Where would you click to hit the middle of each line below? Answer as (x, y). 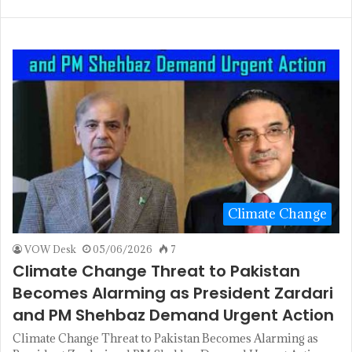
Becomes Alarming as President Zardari (173, 293)
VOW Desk (50, 249)
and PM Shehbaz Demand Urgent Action (173, 315)
